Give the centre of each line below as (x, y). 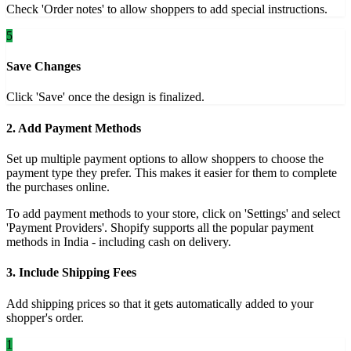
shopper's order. (45, 317)
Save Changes (43, 67)
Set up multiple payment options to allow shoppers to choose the (165, 158)
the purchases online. (58, 186)
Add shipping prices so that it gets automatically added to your (160, 303)
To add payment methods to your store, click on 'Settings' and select (173, 213)
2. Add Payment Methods (74, 128)
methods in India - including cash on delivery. (119, 241)
